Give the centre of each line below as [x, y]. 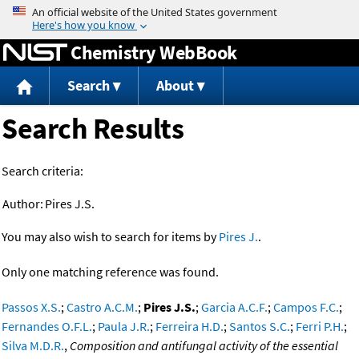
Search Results [93, 129]
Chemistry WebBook [154, 52]
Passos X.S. [31, 307]
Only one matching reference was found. [110, 272]
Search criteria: [42, 171]
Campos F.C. [306, 307]
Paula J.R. [124, 327]
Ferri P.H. [320, 327]
